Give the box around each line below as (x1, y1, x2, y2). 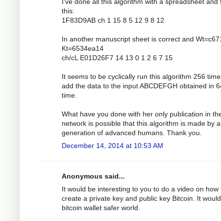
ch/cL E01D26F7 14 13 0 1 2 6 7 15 (62, 54, 173, 62)
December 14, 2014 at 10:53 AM (62, 142, 163, 150)
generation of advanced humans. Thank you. (62, 129, 202, 137)
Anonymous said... (62, 172, 125, 181)
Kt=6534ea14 (62, 44, 104, 53)
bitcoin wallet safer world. (62, 204, 140, 212)
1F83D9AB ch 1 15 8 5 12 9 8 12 (62, 16, 164, 25)
